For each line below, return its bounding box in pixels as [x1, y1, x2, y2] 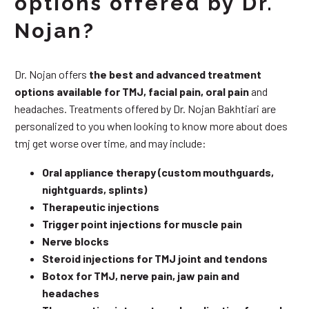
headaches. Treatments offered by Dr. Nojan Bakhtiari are [14, 101, 276, 115]
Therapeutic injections [42, 200, 159, 214]
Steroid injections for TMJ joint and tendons [42, 252, 268, 266]
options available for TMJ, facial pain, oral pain [14, 84, 249, 98]
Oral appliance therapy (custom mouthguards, [42, 166, 274, 179]
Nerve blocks [42, 235, 109, 248]
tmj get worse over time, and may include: [14, 136, 206, 150]
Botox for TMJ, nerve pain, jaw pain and [42, 269, 239, 283]
